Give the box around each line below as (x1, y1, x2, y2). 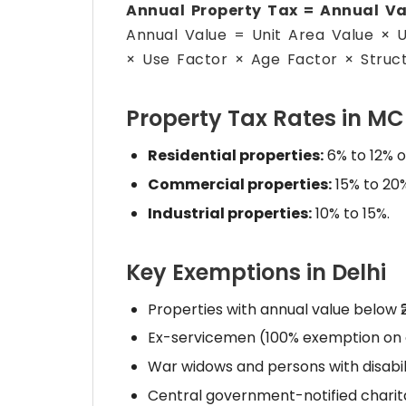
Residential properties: (148, 145, 324, 166)
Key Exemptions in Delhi (126, 256, 386, 287)
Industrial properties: (148, 202, 312, 224)
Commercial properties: (148, 173, 332, 195)
